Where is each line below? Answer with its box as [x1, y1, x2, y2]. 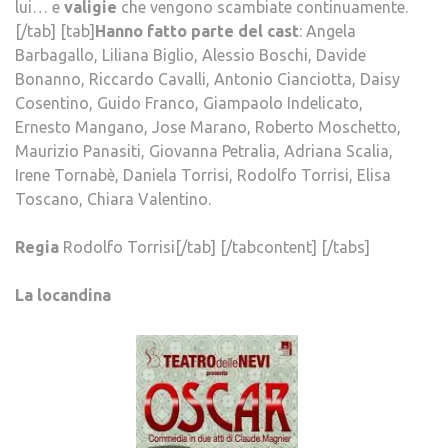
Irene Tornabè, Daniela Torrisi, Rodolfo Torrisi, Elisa [15, 165, 391, 184]
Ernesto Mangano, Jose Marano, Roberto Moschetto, [15, 117, 401, 136]
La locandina [15, 285, 111, 304]
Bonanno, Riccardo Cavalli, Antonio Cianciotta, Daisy [15, 69, 400, 88]
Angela [306, 21, 356, 40]
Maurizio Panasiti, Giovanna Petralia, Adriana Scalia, [15, 141, 393, 160]
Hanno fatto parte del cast [95, 21, 299, 40]
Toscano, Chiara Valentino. [15, 189, 211, 208]
